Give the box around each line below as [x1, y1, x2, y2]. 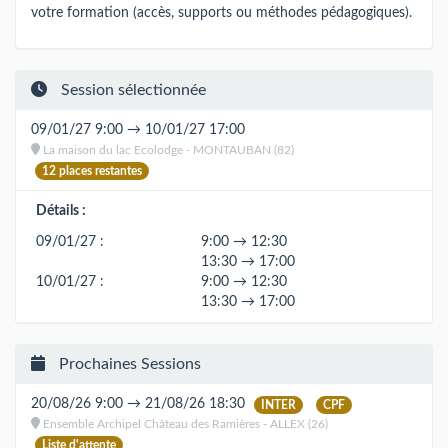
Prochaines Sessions [55, 356, 201, 373]
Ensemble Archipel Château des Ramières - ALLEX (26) [40, 418, 328, 431]
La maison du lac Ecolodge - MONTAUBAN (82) [40, 144, 294, 157]
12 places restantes [42, 164, 142, 177]
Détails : [36, 204, 86, 219]
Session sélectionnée [57, 82, 206, 99]
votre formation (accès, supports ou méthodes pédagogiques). [31, 5, 412, 20]
